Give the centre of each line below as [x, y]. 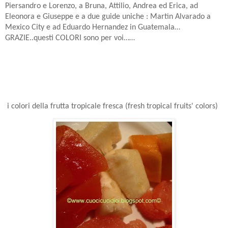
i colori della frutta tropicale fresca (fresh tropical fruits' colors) [111, 107]
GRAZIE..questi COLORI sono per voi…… [70, 38]
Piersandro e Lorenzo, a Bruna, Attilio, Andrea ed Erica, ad [102, 6]
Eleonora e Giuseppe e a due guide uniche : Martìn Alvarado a [108, 17]
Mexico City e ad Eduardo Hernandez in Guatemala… [93, 28]
